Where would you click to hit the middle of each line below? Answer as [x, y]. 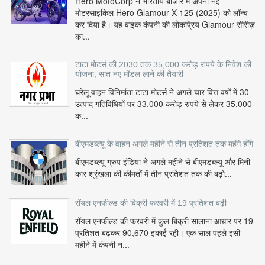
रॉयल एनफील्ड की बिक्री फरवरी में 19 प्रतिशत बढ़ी [151, 203]
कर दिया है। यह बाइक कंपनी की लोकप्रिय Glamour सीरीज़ [165, 25]
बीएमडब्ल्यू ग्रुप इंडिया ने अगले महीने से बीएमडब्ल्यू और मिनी [163, 162]
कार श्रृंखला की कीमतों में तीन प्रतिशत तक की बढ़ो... [153, 174]
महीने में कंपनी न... [102, 245]
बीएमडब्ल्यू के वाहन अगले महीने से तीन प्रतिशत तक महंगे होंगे [164, 144]
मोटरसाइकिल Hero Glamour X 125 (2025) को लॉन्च [161, 13]
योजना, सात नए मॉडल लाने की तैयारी [129, 74]
